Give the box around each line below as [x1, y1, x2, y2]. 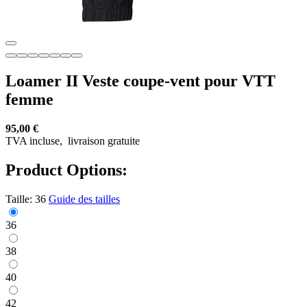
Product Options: [5, 160, 127, 179]
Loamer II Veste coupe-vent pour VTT [5, 71, 275, 90]
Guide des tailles [49, 193, 120, 205]
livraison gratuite [65, 134, 140, 147]
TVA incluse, [5, 134, 65, 147]
